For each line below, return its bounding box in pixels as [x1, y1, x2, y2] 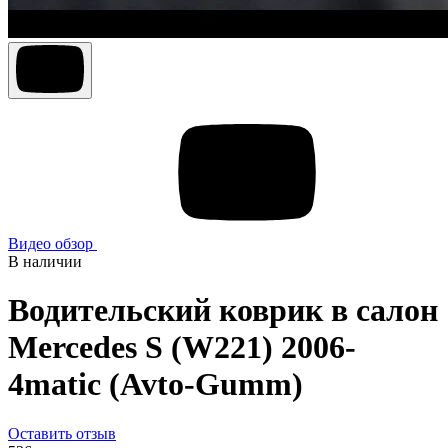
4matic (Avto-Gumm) [8, 366, 303, 403]
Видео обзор [8, 235, 97, 252]
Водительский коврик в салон [8, 292, 438, 329]
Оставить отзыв [8, 424, 116, 442]
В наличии [8, 253, 82, 270]
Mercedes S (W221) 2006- [8, 329, 356, 366]
